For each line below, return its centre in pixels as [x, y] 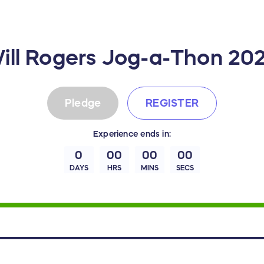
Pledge [83, 103]
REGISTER [172, 103]
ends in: [154, 134]
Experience [116, 134]
